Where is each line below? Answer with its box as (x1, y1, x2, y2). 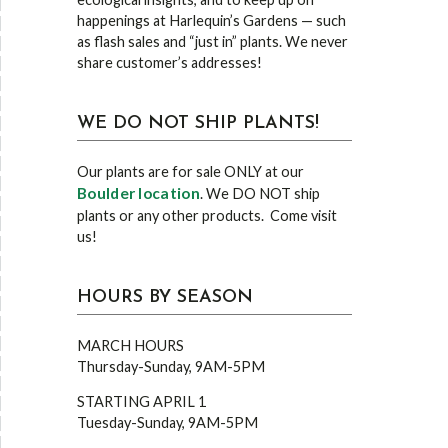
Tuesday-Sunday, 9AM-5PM (77, 414, 258, 431)
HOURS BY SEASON (77, 288, 253, 307)
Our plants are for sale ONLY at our (77, 163, 304, 180)
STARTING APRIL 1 (77, 393, 206, 410)
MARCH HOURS (77, 337, 184, 354)
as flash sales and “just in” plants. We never (77, 33, 348, 50)
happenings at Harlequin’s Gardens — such (77, 12, 346, 29)
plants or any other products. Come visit (77, 207, 337, 224)
